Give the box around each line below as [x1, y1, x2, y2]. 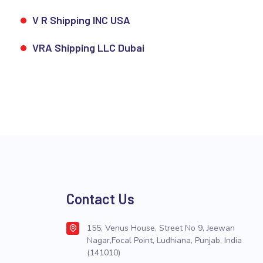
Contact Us [66, 190, 134, 207]
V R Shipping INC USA [32, 14, 130, 26]
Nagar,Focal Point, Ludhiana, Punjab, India [87, 235, 242, 246]
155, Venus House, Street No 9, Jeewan [87, 222, 235, 234]
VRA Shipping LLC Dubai [32, 41, 144, 54]
